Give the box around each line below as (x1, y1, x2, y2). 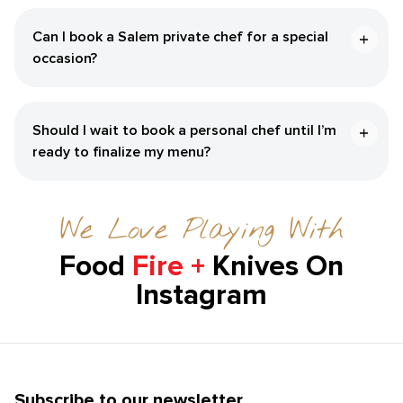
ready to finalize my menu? (32, 142, 210, 161)
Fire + (125, 248, 212, 284)
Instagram (136, 277, 267, 313)
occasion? (32, 49, 97, 67)
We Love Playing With (59, 210, 344, 250)
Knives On (212, 248, 344, 284)
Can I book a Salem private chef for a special (32, 27, 328, 46)
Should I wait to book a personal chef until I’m (32, 121, 336, 139)
